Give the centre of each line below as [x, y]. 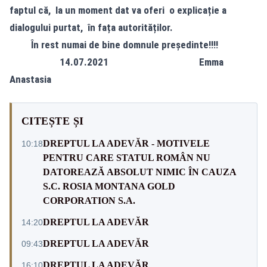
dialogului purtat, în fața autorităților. [91, 27]
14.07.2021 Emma [117, 62]
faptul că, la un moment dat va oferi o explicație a [118, 10]
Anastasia [30, 79]
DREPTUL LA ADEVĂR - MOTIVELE [126, 143]
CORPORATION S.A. [89, 200]
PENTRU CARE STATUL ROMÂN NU [127, 157]
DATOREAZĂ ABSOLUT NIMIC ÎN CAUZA [139, 172]
